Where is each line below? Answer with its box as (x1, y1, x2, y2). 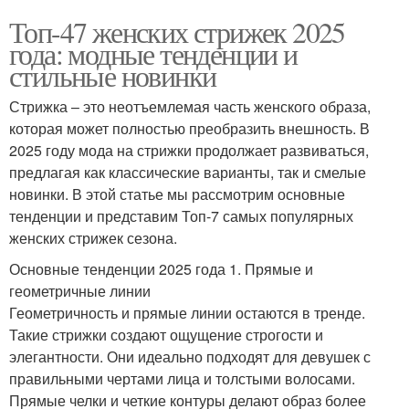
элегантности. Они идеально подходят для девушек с (9, 346, 371, 368)
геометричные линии (9, 280, 151, 302)
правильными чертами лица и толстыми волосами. (9, 368, 355, 390)
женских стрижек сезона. (9, 227, 177, 249)
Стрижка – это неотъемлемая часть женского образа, (9, 96, 371, 118)
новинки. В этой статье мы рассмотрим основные (9, 184, 345, 205)
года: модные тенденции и (9, 34, 298, 74)
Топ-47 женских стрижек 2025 (9, 12, 345, 52)
